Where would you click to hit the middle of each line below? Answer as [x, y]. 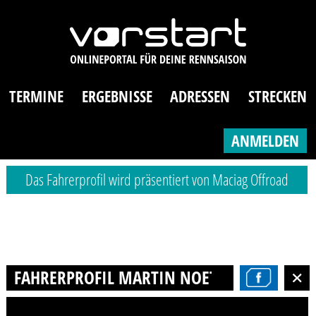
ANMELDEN [265, 140]
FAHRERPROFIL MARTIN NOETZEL [127, 277]
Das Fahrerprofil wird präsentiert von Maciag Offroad [157, 180]
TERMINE [37, 97]
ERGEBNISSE [117, 97]
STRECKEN [277, 97]
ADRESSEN [200, 97]
